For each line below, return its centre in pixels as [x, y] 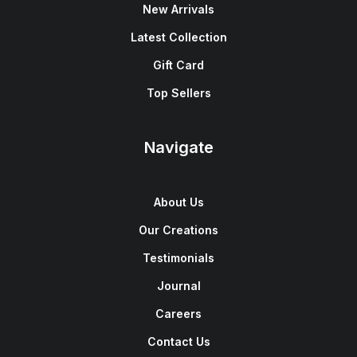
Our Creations [178, 230]
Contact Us [178, 341]
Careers [178, 314]
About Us [178, 202]
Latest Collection [178, 37]
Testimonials [178, 258]
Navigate [178, 147]
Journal [178, 286]
